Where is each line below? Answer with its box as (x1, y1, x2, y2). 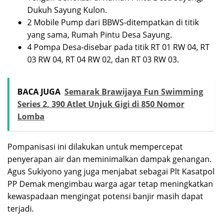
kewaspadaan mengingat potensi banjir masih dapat (7, 190, 203, 202)
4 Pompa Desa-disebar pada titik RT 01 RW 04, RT (27, 41, 210, 53)
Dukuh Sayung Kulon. (27, 4, 107, 15)
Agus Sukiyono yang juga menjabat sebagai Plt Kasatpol (7, 166, 215, 177)
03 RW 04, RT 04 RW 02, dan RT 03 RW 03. (27, 54, 179, 65)
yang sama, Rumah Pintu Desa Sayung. (27, 29, 172, 40)
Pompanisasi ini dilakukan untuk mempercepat (7, 141, 183, 152)
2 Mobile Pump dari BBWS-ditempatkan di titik (27, 16, 199, 28)
